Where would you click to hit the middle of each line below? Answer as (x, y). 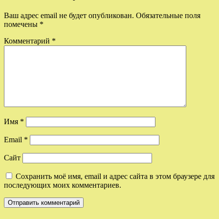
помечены (22, 24)
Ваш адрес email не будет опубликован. (69, 16)
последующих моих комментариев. (63, 185)
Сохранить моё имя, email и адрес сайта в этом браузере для (115, 176)
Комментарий (28, 41)
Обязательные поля (168, 16)
